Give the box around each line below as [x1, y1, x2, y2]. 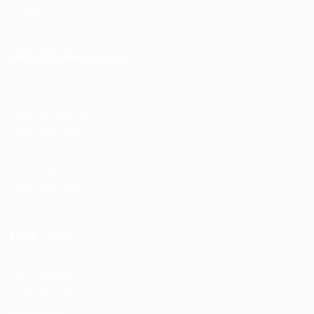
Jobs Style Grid [11, 182, 80, 194]
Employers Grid [11, 127, 80, 139]
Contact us [11, 4, 62, 16]
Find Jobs [11, 227, 74, 242]
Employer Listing [11, 109, 86, 121]
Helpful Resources [11, 49, 130, 64]
